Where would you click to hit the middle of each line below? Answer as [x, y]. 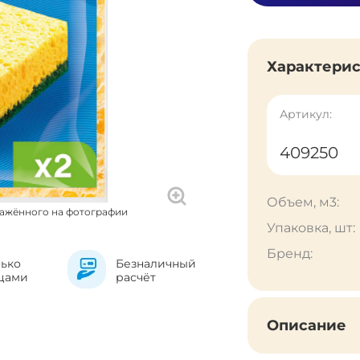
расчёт [135, 277]
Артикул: [306, 114]
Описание [307, 325]
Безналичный [155, 264]
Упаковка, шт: [311, 228]
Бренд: [290, 254]
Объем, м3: [303, 202]
